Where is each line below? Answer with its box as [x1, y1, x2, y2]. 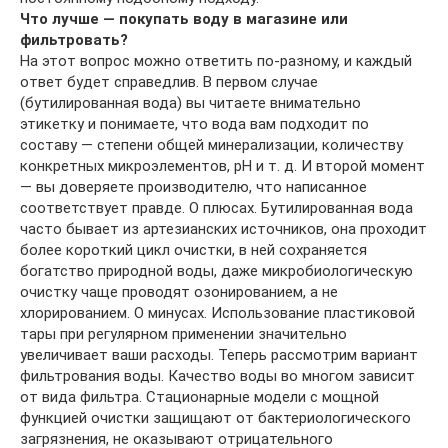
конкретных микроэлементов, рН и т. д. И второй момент [20, 156, 425, 175]
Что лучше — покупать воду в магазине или [20, 9, 348, 28]
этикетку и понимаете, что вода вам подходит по [20, 114, 369, 133]
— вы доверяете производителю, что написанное [20, 177, 367, 196]
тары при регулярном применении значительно [20, 324, 347, 343]
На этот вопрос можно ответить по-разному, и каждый [20, 51, 412, 70]
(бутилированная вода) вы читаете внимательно [20, 93, 361, 112]
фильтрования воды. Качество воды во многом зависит [20, 366, 415, 385]
